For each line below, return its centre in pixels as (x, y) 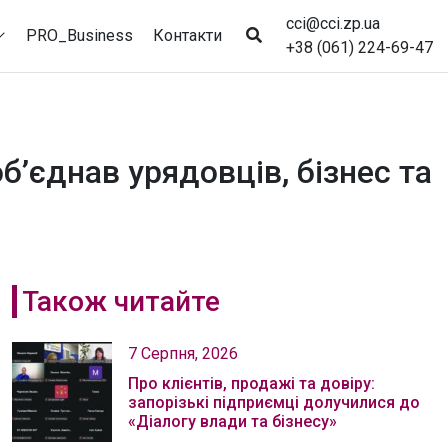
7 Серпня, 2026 (183, 353)
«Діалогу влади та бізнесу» (232, 421)
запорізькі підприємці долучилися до (274, 402)
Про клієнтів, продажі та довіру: (251, 383)
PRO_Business (79, 35)
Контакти (187, 35)
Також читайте (120, 301)
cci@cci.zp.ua (333, 23)
